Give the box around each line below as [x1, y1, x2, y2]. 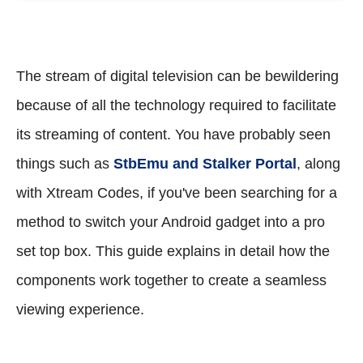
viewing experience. [16, 301, 144, 318]
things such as [16, 155, 113, 172]
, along [297, 155, 340, 172]
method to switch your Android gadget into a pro [16, 213, 325, 230]
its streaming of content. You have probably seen [16, 126, 331, 143]
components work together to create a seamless [16, 271, 327, 288]
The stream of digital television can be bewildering [16, 67, 339, 84]
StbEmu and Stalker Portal [113, 155, 297, 172]
